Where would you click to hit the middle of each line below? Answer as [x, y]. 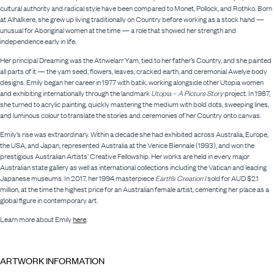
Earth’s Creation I [181, 179]
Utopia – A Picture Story [187, 94]
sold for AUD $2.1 [232, 179]
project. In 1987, [247, 94]
